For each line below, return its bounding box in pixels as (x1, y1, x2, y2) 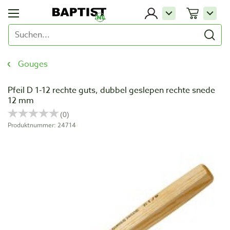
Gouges (18, 58, 48, 70)
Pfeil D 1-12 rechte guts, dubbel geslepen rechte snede (8, 84, 215, 97)
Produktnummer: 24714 (8, 121, 76, 129)
